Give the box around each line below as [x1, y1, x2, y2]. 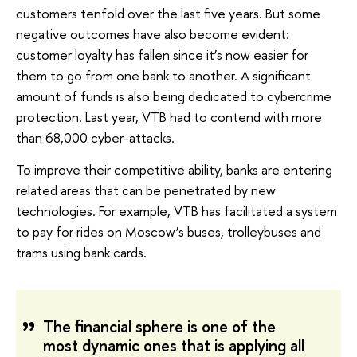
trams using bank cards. [16, 242, 147, 261]
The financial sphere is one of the [43, 315, 276, 337]
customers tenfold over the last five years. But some [16, 4, 320, 23]
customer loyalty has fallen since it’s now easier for [16, 45, 308, 65]
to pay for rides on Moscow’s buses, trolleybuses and [16, 222, 321, 241]
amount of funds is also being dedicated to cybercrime [16, 87, 331, 106]
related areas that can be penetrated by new [16, 180, 276, 199]
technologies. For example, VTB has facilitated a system [16, 201, 337, 220]
